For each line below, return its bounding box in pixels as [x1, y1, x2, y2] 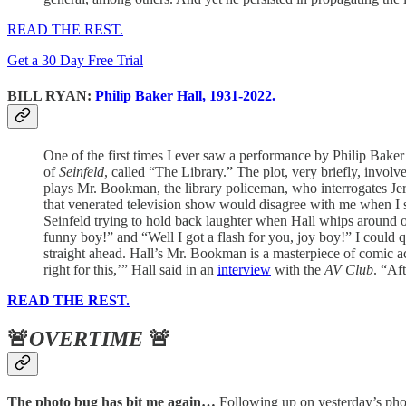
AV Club [324, 262, 373, 278]
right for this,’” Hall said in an [43, 262, 217, 278]
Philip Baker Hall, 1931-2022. [95, 88, 275, 104]
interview [217, 262, 271, 278]
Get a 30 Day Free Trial [7, 52, 143, 68]
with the [271, 262, 324, 278]
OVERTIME [29, 327, 149, 352]
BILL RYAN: [7, 88, 95, 104]
